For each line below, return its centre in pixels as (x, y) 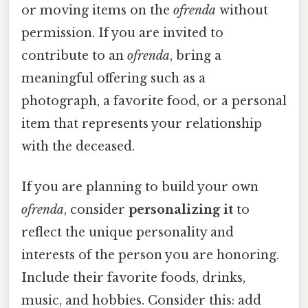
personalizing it (181, 209)
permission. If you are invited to (122, 33)
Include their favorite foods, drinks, (133, 277)
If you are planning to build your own (140, 187)
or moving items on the (97, 10)
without (242, 10)
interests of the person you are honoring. (150, 255)
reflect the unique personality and (128, 232)
